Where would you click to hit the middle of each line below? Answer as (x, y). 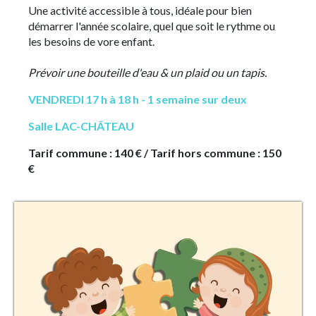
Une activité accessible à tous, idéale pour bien (140, 10)
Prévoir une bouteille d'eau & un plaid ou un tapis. (147, 72)
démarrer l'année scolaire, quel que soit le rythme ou (152, 26)
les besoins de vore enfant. (91, 41)
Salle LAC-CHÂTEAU (81, 126)
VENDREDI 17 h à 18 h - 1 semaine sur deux (138, 99)
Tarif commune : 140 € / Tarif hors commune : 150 (155, 153)
